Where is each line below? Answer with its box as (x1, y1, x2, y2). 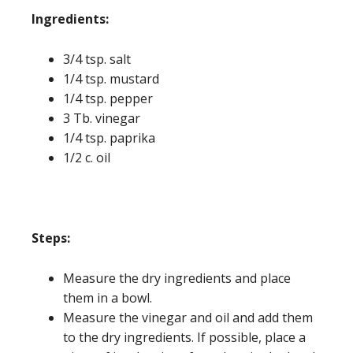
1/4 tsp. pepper (63, 89, 153, 107)
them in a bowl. (63, 288, 152, 307)
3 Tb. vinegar (63, 109, 140, 127)
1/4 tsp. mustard (63, 69, 159, 87)
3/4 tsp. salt (63, 50, 131, 68)
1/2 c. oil (63, 148, 110, 166)
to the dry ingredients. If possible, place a (63, 328, 306, 346)
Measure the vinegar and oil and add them (63, 308, 313, 326)
